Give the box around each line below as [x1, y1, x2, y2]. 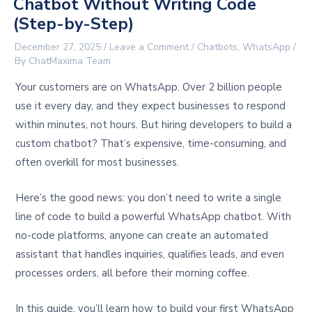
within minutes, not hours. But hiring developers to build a [15, 117, 292, 132]
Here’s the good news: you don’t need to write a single [15, 190, 282, 205]
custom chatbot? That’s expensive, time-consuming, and [15, 136, 287, 150]
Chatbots [197, 40, 238, 54]
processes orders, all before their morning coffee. [15, 265, 250, 280]
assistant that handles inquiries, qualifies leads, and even [15, 247, 285, 261]
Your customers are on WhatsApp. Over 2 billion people [15, 79, 283, 94]
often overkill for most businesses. [15, 155, 180, 169]
